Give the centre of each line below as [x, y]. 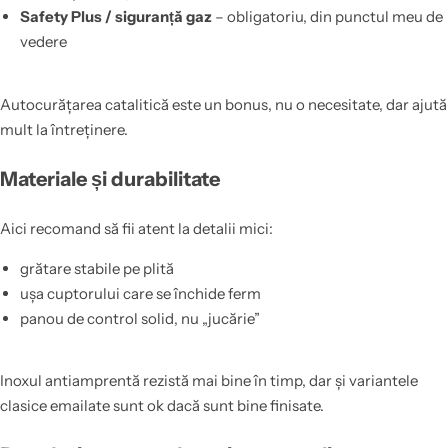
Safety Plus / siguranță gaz [115, 17]
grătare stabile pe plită [96, 268]
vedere [43, 42]
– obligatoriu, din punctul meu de [327, 17]
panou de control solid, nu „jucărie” [139, 318]
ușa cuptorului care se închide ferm [140, 293]
